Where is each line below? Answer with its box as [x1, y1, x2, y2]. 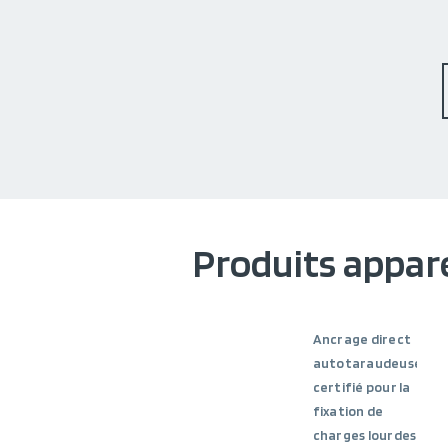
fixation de [312, 403, 384, 419]
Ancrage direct [312, 331, 412, 347]
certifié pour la [312, 379, 411, 395]
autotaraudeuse [312, 355, 423, 371]
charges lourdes [312, 427, 417, 443]
